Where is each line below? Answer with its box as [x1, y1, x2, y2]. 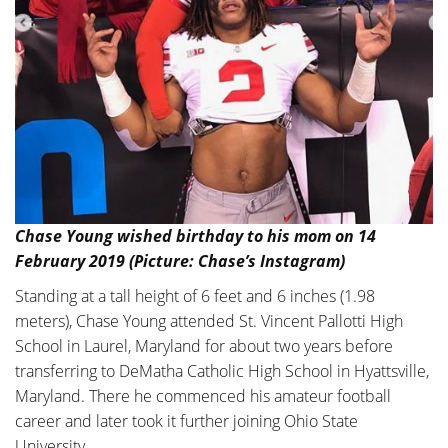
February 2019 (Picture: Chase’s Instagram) [15, 249, 345, 272]
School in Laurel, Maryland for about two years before [15, 334, 393, 357]
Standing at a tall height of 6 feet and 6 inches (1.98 [15, 284, 375, 307]
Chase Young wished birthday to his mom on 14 [15, 224, 376, 247]
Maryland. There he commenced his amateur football [15, 384, 391, 407]
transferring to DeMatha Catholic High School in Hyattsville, [15, 359, 429, 382]
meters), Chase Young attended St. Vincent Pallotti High [15, 309, 403, 332]
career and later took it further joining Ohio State [15, 409, 358, 432]
